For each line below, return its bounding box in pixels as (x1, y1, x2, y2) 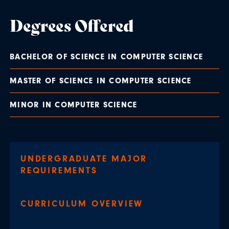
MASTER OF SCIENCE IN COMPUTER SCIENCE (10, 76, 192, 85)
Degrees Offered (10, 12, 134, 36)
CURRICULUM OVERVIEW (20, 198, 144, 209)
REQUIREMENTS (20, 165, 98, 175)
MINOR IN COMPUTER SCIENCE (10, 100, 138, 109)
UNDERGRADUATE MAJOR (20, 153, 148, 164)
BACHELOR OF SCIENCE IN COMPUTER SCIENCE (10, 52, 203, 61)
